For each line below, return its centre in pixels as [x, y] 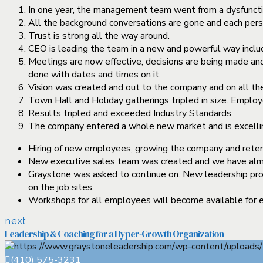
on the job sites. [61, 187]
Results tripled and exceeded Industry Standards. [131, 113]
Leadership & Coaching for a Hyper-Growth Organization [114, 233]
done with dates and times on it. [95, 74]
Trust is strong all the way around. [99, 36]
